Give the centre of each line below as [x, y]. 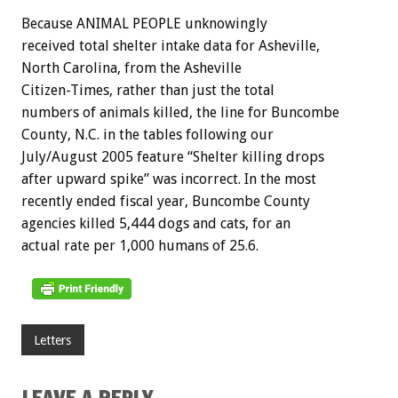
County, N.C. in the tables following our [147, 134]
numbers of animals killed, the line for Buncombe [180, 112]
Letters [53, 340]
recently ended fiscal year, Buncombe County [166, 201]
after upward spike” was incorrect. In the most [169, 179]
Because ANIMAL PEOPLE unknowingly [144, 23]
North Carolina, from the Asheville [131, 68]
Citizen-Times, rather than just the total [148, 90]
